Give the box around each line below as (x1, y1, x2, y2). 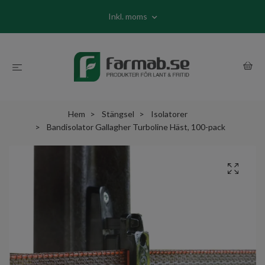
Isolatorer (151, 108, 188, 119)
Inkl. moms (108, 11, 149, 21)
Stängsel (102, 108, 134, 119)
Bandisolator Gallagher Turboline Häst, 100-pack (45, 121, 225, 132)
